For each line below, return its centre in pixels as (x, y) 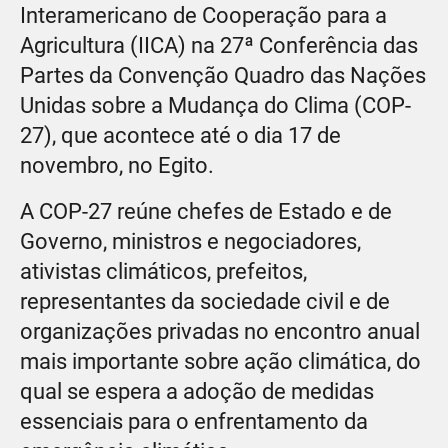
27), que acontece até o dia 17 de (180, 135)
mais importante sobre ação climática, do (220, 361)
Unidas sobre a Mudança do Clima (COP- (215, 105)
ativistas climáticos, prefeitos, (163, 271)
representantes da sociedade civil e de (205, 301)
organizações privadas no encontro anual (220, 331)
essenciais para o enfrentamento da (194, 421)
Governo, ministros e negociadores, (190, 241)
